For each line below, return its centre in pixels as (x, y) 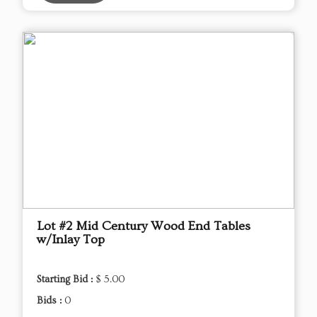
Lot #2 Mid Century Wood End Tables (144, 226)
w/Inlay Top (71, 239)
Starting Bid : (66, 279)
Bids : (51, 300)
